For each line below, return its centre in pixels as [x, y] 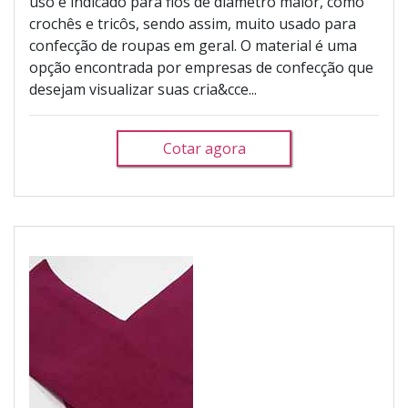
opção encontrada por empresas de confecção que [201, 67]
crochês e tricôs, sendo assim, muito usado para [193, 24]
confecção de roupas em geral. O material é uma [193, 46]
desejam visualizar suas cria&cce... [143, 89]
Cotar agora [204, 148]
